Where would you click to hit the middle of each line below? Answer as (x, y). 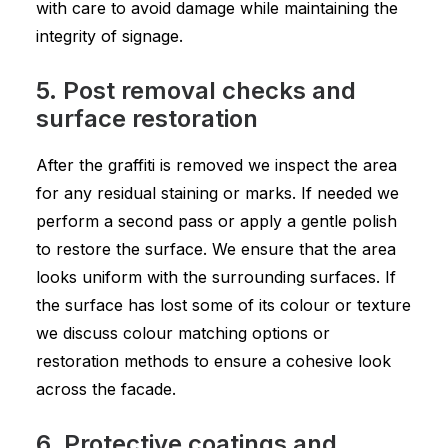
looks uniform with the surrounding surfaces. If (216, 277)
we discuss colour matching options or (183, 333)
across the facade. (106, 389)
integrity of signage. (109, 36)
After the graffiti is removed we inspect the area (216, 165)
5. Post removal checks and (196, 90)
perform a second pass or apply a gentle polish (216, 221)
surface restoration (147, 118)
